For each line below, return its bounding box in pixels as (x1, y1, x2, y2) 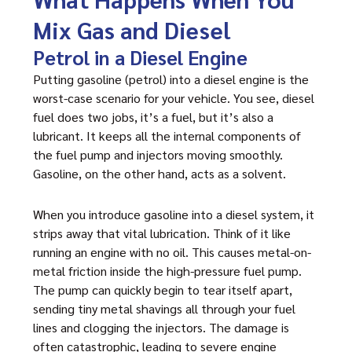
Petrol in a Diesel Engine (33, 44, 247, 70)
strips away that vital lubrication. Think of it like (33, 225, 291, 241)
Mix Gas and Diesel (33, 14, 230, 45)
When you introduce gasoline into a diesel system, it (33, 206, 314, 222)
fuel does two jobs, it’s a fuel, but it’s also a (33, 108, 273, 125)
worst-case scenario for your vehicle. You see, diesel (33, 90, 314, 106)
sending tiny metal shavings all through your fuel (33, 300, 295, 317)
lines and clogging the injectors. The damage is (33, 319, 289, 335)
